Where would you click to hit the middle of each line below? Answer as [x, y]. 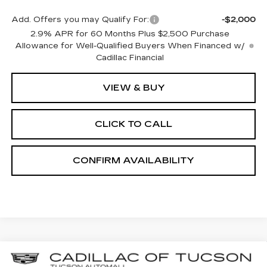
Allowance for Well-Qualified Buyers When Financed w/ [130, 46]
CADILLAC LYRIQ [121, 258]
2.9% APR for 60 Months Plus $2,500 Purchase [130, 34]
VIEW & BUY [133, 87]
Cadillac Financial [130, 58]
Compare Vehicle [63, 257]
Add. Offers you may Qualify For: [80, 19]
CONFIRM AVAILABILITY [133, 160]
